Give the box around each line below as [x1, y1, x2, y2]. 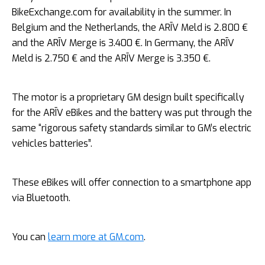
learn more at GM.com [48, 231, 144, 244]
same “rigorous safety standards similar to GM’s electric [12, 122, 251, 135]
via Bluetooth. [12, 192, 73, 205]
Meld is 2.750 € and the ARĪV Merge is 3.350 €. [12, 52, 215, 65]
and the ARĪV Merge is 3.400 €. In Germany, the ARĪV [12, 37, 234, 50]
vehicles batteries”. [12, 137, 92, 150]
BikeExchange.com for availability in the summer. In [12, 6, 231, 19]
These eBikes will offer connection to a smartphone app [12, 176, 251, 189]
